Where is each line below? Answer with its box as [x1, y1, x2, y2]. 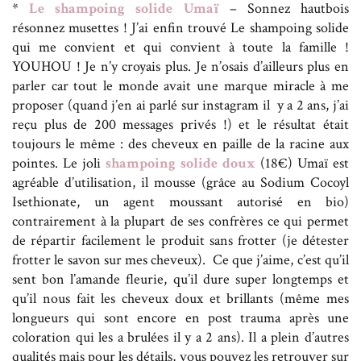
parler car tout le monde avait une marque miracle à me [12, 77, 349, 96]
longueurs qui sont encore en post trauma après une [12, 309, 349, 328]
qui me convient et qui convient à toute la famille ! [12, 38, 349, 57]
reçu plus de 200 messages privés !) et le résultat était [12, 115, 349, 135]
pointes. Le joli [12, 154, 106, 173]
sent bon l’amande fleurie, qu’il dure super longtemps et [12, 270, 349, 289]
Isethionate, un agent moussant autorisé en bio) [12, 193, 349, 212]
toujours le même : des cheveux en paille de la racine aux [12, 135, 349, 154]
